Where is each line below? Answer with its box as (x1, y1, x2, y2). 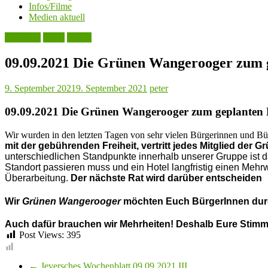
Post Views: (19, 230, 64, 240)
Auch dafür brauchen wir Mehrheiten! (5, 219, 173, 230)
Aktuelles (5, 32, 41, 43)
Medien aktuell (29, 12, 85, 23)
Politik (67, 32, 92, 43)
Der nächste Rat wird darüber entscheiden (71, 172, 262, 183)
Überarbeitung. (5, 172, 68, 183)
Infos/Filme (29, 1, 72, 12)
